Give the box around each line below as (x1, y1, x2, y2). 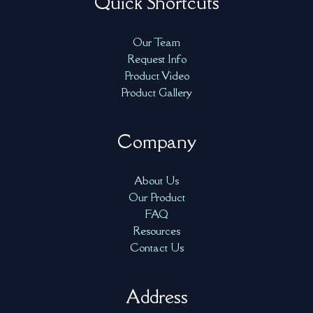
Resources (133, 223, 180, 238)
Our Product (128, 189, 185, 204)
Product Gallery (121, 85, 192, 99)
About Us (134, 173, 179, 187)
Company (117, 129, 196, 153)
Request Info (126, 51, 187, 66)
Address (125, 284, 188, 308)
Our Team (133, 34, 180, 49)
